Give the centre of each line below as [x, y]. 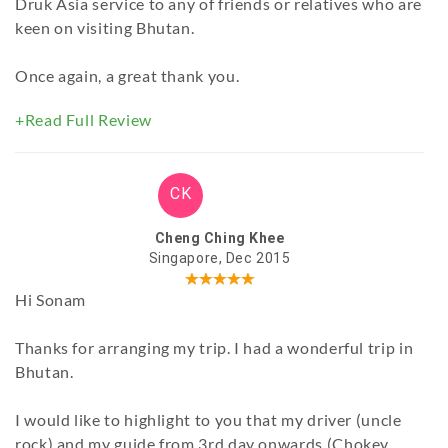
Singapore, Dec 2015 [219, 258]
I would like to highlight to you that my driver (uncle [208, 420]
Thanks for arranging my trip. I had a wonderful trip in [214, 348]
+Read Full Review [83, 120]
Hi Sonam [51, 300]
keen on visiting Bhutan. [105, 28]
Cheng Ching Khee [219, 238]
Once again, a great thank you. [127, 76]
